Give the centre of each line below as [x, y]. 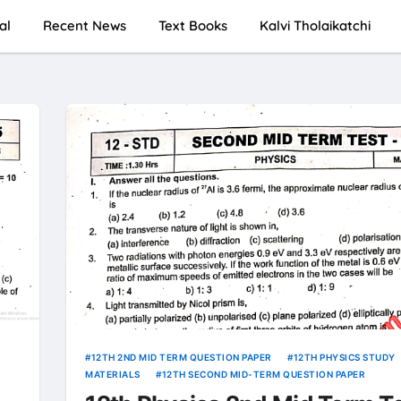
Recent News [84, 26]
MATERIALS [113, 375]
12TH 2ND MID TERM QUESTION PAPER [181, 358]
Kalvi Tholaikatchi [315, 26]
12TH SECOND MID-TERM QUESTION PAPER [264, 375]
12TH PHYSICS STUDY [344, 358]
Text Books [192, 26]
